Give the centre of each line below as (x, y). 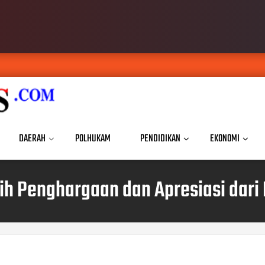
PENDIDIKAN (160, 139)
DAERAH (32, 139)
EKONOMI (225, 139)
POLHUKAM (93, 139)
